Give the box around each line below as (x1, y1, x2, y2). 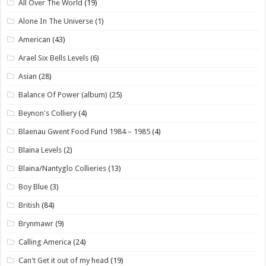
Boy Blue (18, 182, 49, 191)
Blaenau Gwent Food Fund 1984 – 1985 (18, 126, 151, 136)
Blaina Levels (18, 145, 62, 154)
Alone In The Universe (18, 16, 94, 26)
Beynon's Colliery (18, 108, 77, 118)
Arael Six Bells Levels (18, 53, 89, 62)
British (18, 200, 40, 210)
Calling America (18, 237, 72, 246)
